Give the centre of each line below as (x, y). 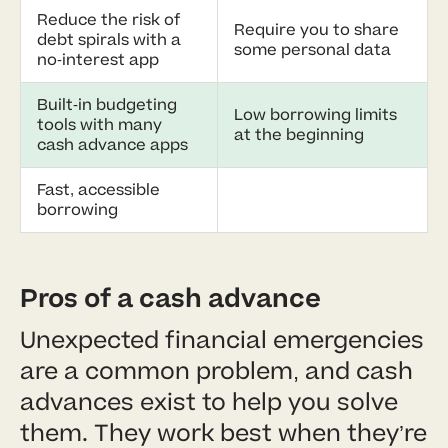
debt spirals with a (109, 39)
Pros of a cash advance (170, 298)
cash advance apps (112, 144)
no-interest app (98, 59)
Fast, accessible (98, 189)
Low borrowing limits (315, 114)
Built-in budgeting (107, 104)
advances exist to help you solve (209, 402)
